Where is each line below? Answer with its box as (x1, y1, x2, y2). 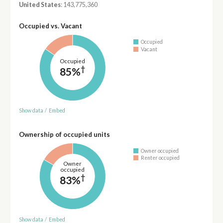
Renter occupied (141, 155, 180, 161)
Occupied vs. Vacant (18, 21, 82, 30)
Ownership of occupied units (18, 130, 110, 139)
